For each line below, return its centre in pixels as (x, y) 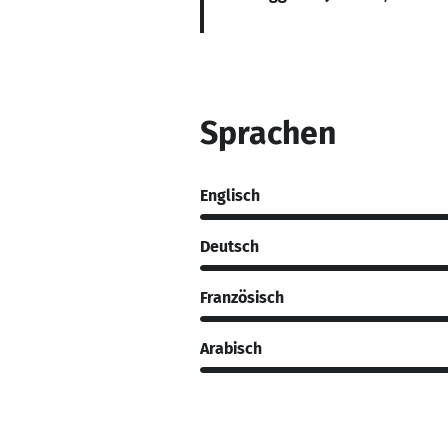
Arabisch (231, 348)
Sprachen (268, 133)
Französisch (242, 297)
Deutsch (229, 246)
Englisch (230, 195)
